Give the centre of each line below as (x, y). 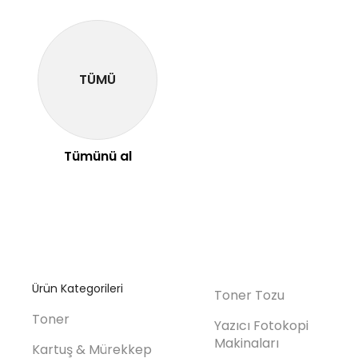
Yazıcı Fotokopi (261, 325)
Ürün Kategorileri (78, 289)
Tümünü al (97, 157)
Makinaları (246, 343)
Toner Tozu (249, 296)
